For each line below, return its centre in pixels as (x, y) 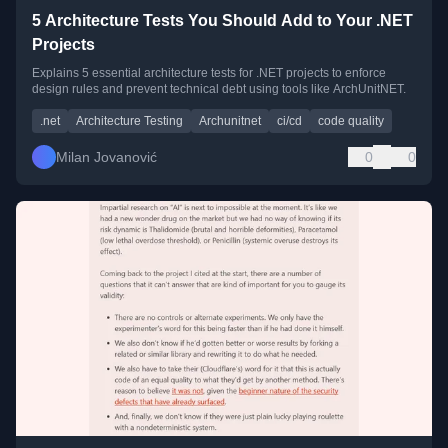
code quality (351, 121)
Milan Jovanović (106, 157)
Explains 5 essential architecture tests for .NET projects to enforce (209, 73)
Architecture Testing (129, 121)
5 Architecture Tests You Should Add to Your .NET (222, 21)
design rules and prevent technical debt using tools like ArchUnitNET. (219, 89)
